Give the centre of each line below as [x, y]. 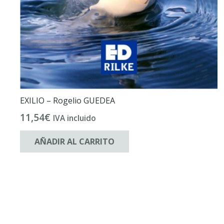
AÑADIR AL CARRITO [74, 141]
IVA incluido [74, 118]
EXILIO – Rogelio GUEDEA [67, 101]
